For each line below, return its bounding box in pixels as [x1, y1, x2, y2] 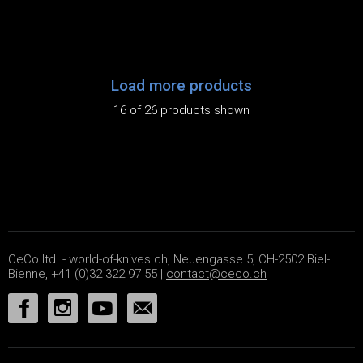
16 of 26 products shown [113, 102, 250, 117]
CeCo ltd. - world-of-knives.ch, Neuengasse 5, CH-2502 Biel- [8, 252, 330, 267]
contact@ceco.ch [166, 267, 267, 282]
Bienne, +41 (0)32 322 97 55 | [8, 267, 166, 282]
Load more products [111, 75, 252, 95]
